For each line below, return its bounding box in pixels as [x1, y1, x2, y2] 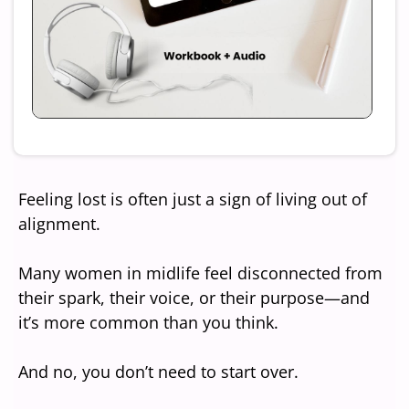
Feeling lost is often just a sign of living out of [18, 188, 367, 211]
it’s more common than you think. [18, 311, 278, 334]
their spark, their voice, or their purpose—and [18, 287, 370, 309]
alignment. [18, 213, 100, 236]
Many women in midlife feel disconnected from [18, 262, 383, 285]
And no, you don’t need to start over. [18, 361, 299, 383]
